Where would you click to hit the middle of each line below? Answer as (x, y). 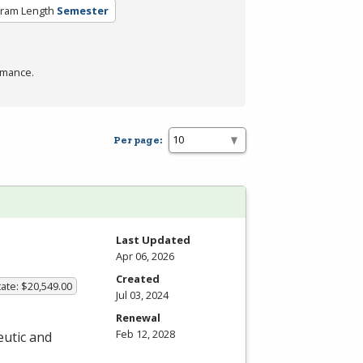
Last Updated (153, 239)
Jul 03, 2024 (142, 295)
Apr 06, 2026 (145, 256)
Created (138, 278)
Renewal (138, 317)
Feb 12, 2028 (145, 333)
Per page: (138, 140)
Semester (82, 10)
